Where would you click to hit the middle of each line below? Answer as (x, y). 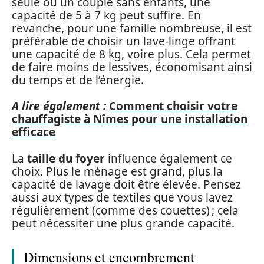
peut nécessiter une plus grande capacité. (123, 223)
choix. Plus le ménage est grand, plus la (117, 171)
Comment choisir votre (173, 106)
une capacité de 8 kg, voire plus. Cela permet (131, 54)
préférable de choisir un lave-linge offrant (123, 41)
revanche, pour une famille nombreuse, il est (132, 28)
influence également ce (169, 158)
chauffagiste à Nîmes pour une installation (130, 119)
